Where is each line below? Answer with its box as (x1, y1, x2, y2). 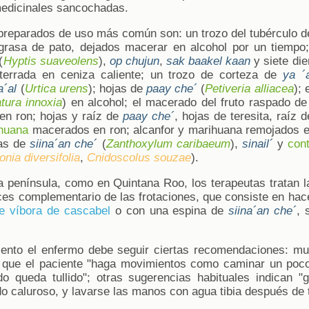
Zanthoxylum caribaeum (106, 137, 230, 150)
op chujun (109, 54, 159, 68)
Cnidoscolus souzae (87, 150, 191, 164)
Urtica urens (24, 81, 88, 95)
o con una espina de (110, 203, 229, 217)
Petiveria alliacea (205, 81, 294, 95)
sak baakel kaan (166, 54, 251, 68)
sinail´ (241, 137, 273, 150)
